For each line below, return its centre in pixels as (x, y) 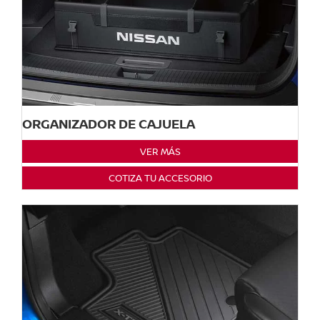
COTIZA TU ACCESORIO (160, 178)
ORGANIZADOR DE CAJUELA (109, 124)
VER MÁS (160, 152)
